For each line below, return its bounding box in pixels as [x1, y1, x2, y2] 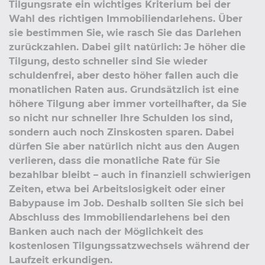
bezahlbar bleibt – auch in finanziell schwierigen [9, 169, 251, 180]
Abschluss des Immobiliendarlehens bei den [9, 211, 230, 223]
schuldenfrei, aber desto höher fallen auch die [9, 69, 238, 81]
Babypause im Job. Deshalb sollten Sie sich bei [9, 197, 244, 209]
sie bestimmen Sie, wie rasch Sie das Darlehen [9, 27, 241, 38]
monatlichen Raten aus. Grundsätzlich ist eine [9, 83, 239, 95]
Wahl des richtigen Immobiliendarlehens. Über [9, 12, 243, 24]
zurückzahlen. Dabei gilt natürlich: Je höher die [9, 41, 245, 53]
